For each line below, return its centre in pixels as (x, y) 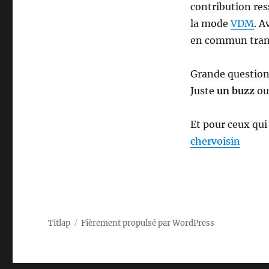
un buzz (235, 90)
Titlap (59, 223)
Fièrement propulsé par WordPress (148, 223)
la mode (210, 23)
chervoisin (215, 141)
